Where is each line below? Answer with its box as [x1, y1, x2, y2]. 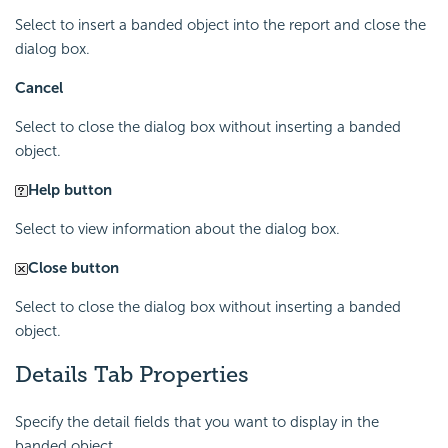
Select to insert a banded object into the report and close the [15, 15, 426, 34]
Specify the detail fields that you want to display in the [15, 412, 379, 431]
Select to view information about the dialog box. [15, 219, 340, 238]
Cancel [15, 78, 63, 97]
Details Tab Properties [15, 360, 249, 388]
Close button [28, 258, 119, 277]
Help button [28, 180, 112, 199]
